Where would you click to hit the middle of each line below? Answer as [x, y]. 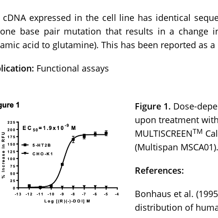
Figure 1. [153, 106]
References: [160, 171]
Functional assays [71, 68]
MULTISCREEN [164, 134]
